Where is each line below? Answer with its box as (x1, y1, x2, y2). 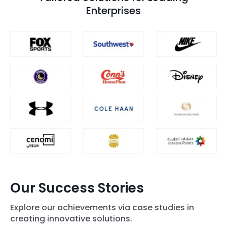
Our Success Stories (10, 179, 144, 198)
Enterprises (86, 4, 141, 18)
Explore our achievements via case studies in (10, 201, 194, 213)
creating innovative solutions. (10, 212, 132, 224)
